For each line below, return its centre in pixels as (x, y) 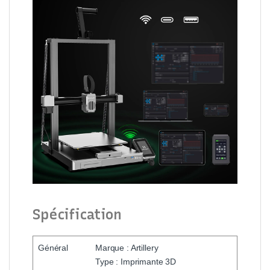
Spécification (77, 214)
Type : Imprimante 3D (136, 261)
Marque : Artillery (127, 247)
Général (53, 247)
